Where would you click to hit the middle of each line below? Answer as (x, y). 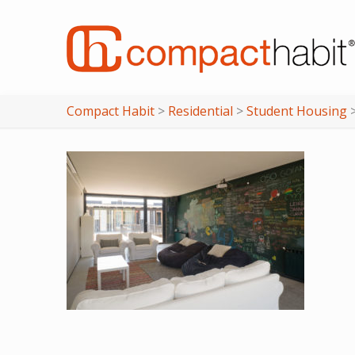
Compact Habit (111, 111)
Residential (200, 111)
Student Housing (297, 111)
